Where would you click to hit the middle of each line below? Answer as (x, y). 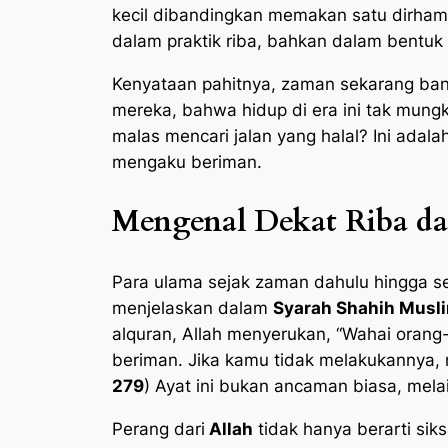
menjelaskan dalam (192, 308)
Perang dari (158, 428)
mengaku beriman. (187, 161)
